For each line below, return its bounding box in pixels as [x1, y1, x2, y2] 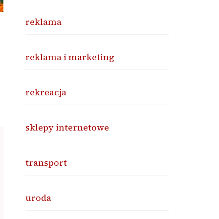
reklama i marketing [25, 51, 115, 63]
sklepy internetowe [25, 121, 109, 133]
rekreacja [25, 86, 67, 98]
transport [25, 156, 67, 169]
